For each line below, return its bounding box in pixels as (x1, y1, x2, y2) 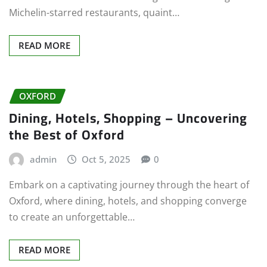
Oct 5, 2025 (82, 153, 131, 165)
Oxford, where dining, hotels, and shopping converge (9, 194, 247, 208)
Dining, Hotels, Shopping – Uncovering (9, 105, 247, 131)
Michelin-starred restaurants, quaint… (9, 6, 179, 19)
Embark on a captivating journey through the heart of (9, 178, 249, 192)
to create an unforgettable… (9, 210, 135, 224)
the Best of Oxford (9, 122, 125, 147)
